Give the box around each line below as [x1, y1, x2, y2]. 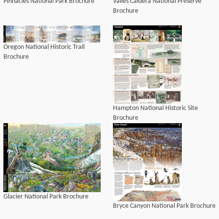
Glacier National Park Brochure [3, 193, 88, 200]
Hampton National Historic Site [113, 105, 198, 112]
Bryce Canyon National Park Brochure [113, 202, 216, 210]
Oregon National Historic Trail [3, 44, 85, 51]
